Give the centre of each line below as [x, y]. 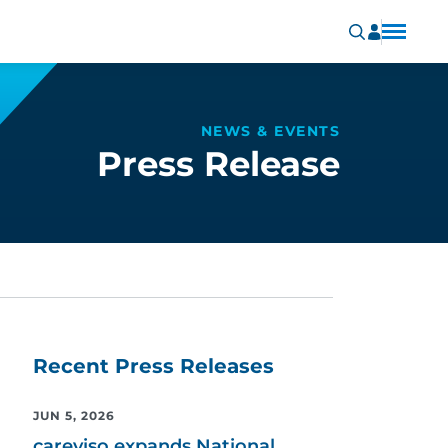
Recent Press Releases [153, 366]
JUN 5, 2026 [73, 415]
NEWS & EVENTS [270, 130]
